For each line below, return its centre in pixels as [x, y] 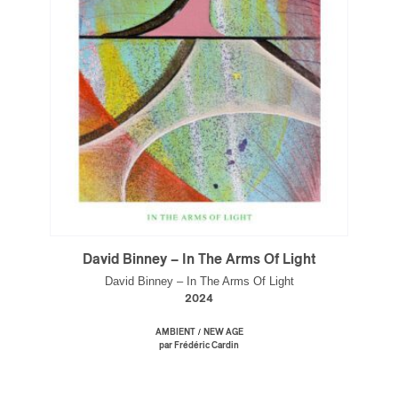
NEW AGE [223, 332]
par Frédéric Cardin [199, 346]
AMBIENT [175, 332]
